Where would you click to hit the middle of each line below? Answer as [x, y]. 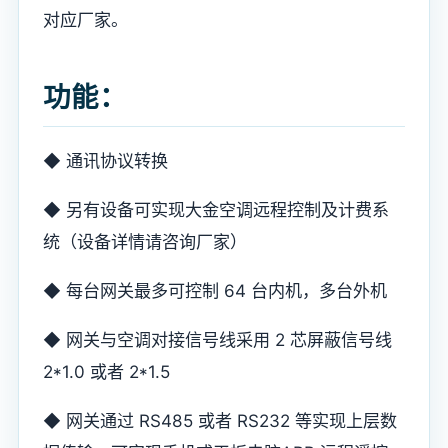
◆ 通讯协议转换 [105, 160]
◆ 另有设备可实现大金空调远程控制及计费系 [216, 209]
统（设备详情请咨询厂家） [145, 241]
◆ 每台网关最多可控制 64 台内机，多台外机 [215, 290]
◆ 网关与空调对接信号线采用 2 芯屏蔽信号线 [217, 339]
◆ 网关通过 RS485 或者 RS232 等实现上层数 [220, 421]
